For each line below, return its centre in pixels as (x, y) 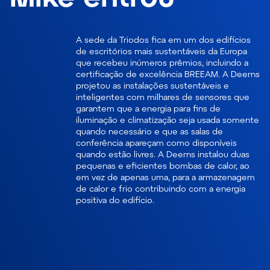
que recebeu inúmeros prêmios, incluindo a (162, 62)
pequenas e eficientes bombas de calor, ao (163, 165)
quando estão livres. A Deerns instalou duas (163, 154)
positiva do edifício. (115, 200)
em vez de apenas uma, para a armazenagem (165, 177)
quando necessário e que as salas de (149, 131)
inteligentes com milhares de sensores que (163, 97)
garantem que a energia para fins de (148, 108)
